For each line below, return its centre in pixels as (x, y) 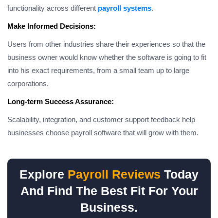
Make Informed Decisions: (53, 26)
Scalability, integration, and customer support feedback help (101, 120)
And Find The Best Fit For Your (109, 191)
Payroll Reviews (116, 174)
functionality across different (53, 8)
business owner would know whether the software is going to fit (107, 57)
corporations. (28, 84)
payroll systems (125, 8)
